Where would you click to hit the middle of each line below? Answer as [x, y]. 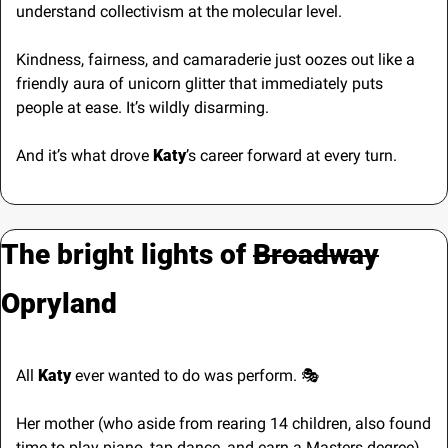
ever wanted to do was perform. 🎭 [197, 375]
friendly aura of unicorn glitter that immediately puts [199, 83]
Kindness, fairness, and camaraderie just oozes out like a [215, 59]
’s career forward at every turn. [291, 155]
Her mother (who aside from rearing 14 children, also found [223, 423]
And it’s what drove [82, 155]
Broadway [316, 254]
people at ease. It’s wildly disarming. [142, 107]
